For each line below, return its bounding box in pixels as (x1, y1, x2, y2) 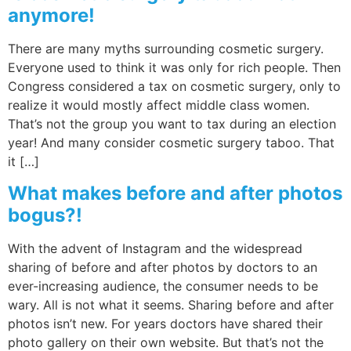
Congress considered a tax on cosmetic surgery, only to (8, 78, 341, 95)
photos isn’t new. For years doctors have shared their (8, 315, 323, 331)
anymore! (8, 4, 95, 27)
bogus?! (8, 203, 82, 226)
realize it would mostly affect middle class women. (8, 97, 309, 114)
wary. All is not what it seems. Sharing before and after (8, 296, 334, 313)
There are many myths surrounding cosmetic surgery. (8, 41, 324, 57)
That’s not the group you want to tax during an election (8, 116, 336, 132)
